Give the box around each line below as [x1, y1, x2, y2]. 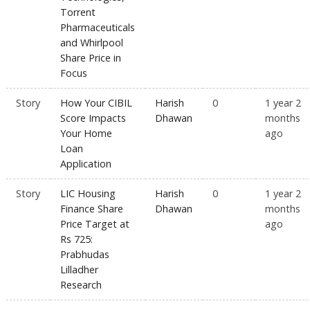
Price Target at [60, 217, 130, 231]
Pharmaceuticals [60, 21, 136, 35]
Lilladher [60, 263, 99, 277]
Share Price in [60, 51, 122, 65]
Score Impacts [60, 111, 127, 125]
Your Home [60, 127, 113, 140]
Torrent [60, 6, 96, 19]
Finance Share [60, 202, 124, 216]
